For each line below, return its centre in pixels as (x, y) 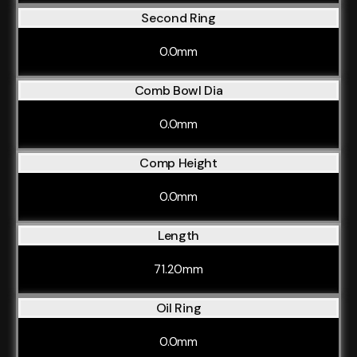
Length (178, 235)
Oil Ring (178, 308)
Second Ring (178, 18)
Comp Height (178, 163)
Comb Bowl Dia (178, 90)
